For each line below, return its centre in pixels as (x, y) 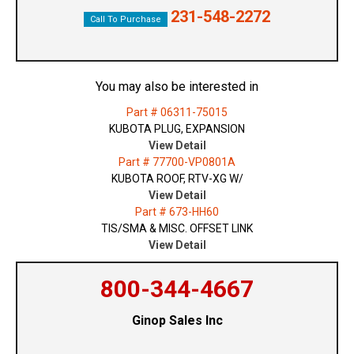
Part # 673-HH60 (177, 212)
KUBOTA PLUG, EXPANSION (177, 129)
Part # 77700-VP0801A (177, 162)
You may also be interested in (177, 87)
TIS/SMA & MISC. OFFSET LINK (177, 229)
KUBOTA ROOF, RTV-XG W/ (177, 179)
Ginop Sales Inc (177, 321)
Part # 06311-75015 (177, 113)
